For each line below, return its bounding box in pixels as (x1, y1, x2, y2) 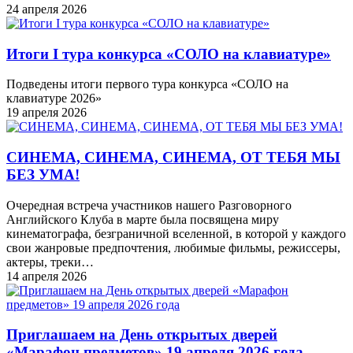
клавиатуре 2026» (6, 91, 102, 106)
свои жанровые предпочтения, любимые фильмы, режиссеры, (6, 240, 340, 255)
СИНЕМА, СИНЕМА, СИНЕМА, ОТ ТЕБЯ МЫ (6, 148, 340, 165)
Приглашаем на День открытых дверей (6, 326, 277, 344)
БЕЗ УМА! (6, 165, 80, 183)
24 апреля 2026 (6, 2, 87, 16)
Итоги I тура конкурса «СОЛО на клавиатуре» (6, 45, 331, 62)
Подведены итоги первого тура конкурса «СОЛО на (6, 77, 288, 91)
